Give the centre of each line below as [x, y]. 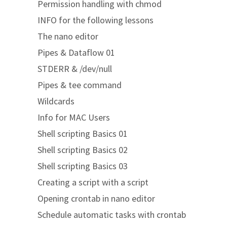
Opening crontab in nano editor [96, 198]
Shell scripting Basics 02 [83, 150]
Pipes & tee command [80, 85]
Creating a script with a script [93, 182]
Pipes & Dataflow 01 [76, 52]
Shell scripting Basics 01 [83, 134]
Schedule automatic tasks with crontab [112, 215]
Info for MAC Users [74, 117]
